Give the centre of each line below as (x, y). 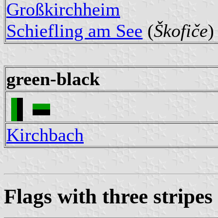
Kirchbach (45, 135)
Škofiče (181, 30)
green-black (53, 79)
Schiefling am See (74, 30)
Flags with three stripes (108, 196)
